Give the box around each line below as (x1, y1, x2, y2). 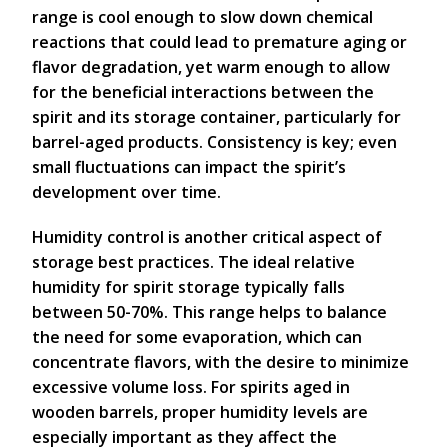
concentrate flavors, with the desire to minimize (32, 351, 409, 373)
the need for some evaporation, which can (32, 326, 362, 348)
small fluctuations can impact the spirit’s (32, 156, 346, 178)
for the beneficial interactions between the (32, 81, 374, 103)
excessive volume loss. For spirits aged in (32, 376, 350, 398)
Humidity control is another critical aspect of (32, 226, 382, 248)
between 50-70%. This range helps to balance (32, 301, 387, 323)
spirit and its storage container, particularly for (32, 106, 401, 128)
